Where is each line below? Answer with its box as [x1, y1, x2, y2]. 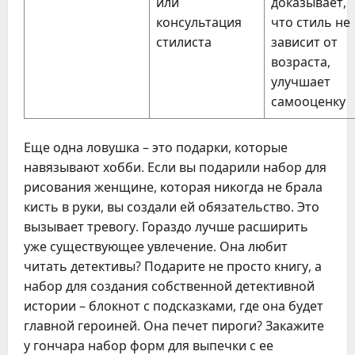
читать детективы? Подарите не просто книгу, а [24, 258, 322, 275]
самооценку [271, 93, 345, 110]
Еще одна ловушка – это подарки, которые [24, 139, 288, 156]
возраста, [271, 53, 330, 71]
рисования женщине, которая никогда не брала [24, 178, 323, 196]
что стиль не [271, 13, 350, 31]
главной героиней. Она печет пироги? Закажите [24, 317, 324, 334]
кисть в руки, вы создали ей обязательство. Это [24, 198, 319, 216]
